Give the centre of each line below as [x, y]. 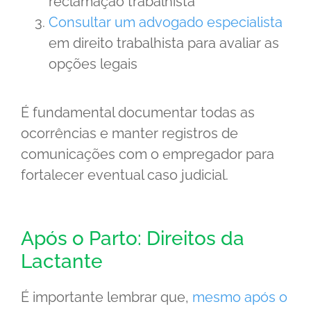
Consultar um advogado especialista [166, 22]
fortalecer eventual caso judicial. [125, 175]
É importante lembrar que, [107, 297]
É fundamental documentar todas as [138, 112]
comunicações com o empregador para [148, 154]
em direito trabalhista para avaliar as [164, 43]
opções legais [93, 64]
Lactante [62, 261]
